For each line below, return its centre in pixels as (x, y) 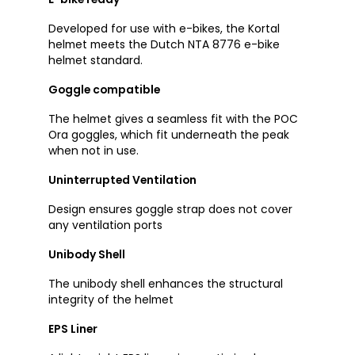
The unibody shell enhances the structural (165, 284)
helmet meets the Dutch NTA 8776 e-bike (164, 45)
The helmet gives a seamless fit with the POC (173, 119)
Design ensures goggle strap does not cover (170, 210)
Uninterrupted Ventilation (122, 180)
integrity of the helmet (111, 300)
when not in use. (93, 151)
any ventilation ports (105, 225)
